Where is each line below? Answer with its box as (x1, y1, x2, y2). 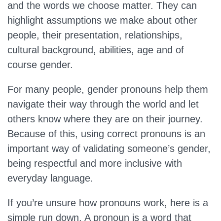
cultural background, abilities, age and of (7, 44, 184, 55)
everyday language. (7, 173, 96, 184)
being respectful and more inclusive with (7, 158, 182, 169)
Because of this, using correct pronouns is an (7, 128, 205, 139)
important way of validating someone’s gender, (7, 143, 211, 154)
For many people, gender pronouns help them (7, 84, 208, 95)
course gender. (7, 59, 73, 70)
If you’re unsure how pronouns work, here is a (7, 197, 208, 208)
